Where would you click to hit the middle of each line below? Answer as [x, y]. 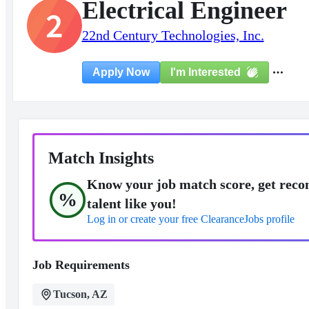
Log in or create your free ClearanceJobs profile [190, 219]
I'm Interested [205, 72]
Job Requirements [81, 265]
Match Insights [101, 158]
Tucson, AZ [80, 294]
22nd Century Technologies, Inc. [173, 35]
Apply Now [121, 72]
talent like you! [131, 203]
